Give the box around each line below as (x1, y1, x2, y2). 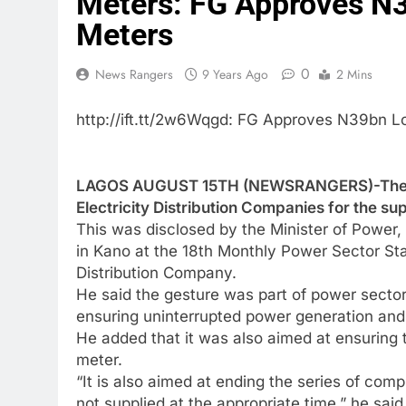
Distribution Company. (76, 264, 237, 282)
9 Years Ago (202, 65, 268, 83)
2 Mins (336, 65, 372, 83)
